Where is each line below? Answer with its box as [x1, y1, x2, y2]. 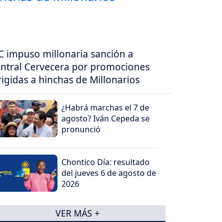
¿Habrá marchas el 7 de [61, 102, 150, 113]
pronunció [61, 123, 101, 135]
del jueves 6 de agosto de [61, 167, 157, 178]
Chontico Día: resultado [61, 156, 150, 167]
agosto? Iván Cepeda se [61, 112, 150, 124]
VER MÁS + [55, 207, 100, 219]
